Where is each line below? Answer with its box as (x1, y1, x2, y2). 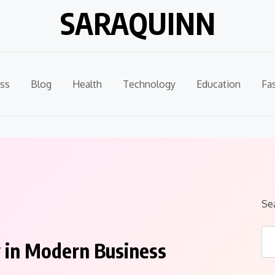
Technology (123, 78, 176, 90)
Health (72, 78, 102, 90)
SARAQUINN (60, 5, 215, 42)
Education (196, 78, 241, 90)
